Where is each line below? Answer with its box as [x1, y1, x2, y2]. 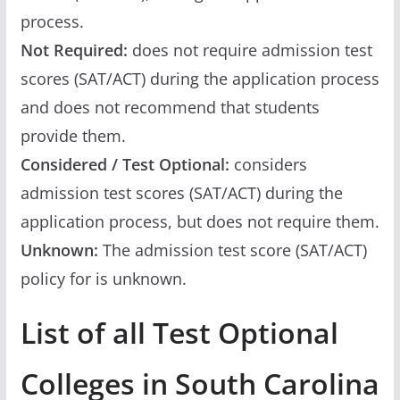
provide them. [20, 124, 126, 146]
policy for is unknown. [20, 267, 187, 289]
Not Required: [20, 38, 132, 61]
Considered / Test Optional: [20, 153, 234, 175]
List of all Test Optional [20, 312, 338, 352]
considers [233, 153, 307, 175]
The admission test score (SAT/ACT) [102, 238, 367, 261]
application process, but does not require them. [20, 210, 379, 232]
